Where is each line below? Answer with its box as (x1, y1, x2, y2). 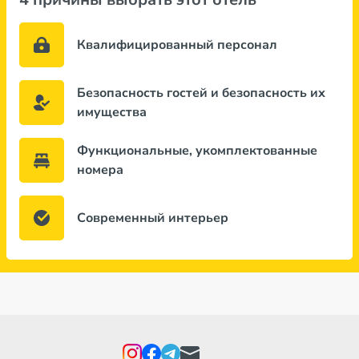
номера (77, 161, 123, 179)
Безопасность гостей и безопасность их (77, 84, 325, 102)
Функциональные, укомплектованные (77, 142, 317, 159)
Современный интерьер (77, 209, 228, 227)
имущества (77, 103, 147, 121)
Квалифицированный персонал (77, 36, 277, 54)
